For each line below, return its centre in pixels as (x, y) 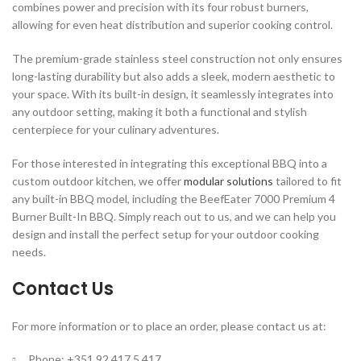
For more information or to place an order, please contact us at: (169, 326)
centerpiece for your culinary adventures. (116, 129)
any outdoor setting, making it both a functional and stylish (160, 111)
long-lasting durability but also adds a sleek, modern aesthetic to (174, 76)
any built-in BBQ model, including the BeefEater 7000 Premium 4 (174, 198)
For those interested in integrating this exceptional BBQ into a (170, 163)
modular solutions (228, 180)
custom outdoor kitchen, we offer (98, 180)
